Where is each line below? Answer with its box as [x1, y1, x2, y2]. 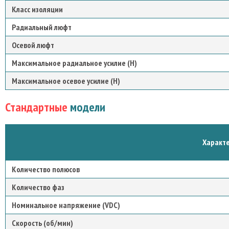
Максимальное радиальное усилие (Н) [12, 58, 137, 68]
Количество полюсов [12, 164, 80, 174]
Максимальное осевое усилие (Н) [12, 76, 120, 86]
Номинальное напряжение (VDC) [12, 200, 120, 210]
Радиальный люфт [12, 22, 72, 32]
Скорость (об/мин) [12, 218, 73, 228]
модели [67, 99, 105, 115]
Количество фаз [12, 182, 64, 192]
